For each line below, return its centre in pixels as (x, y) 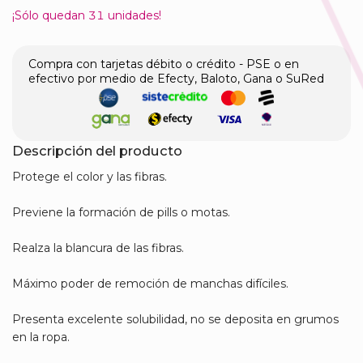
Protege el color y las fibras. (90, 177)
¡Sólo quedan (50, 16)
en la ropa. (41, 337)
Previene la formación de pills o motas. (121, 213)
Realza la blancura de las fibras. (98, 248)
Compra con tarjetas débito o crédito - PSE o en (164, 64)
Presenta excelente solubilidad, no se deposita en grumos (175, 320)
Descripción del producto (97, 151)
